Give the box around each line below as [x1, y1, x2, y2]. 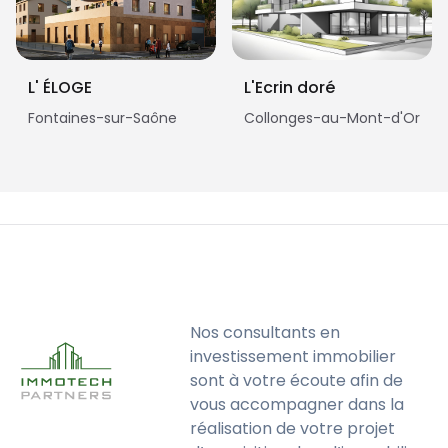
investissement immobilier [190, 345, 397, 368]
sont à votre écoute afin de [190, 369, 404, 392]
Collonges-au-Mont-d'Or [244, 108, 420, 128]
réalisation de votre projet [190, 417, 396, 440]
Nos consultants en [190, 321, 341, 344]
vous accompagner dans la [190, 393, 405, 416]
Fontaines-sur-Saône [28, 108, 177, 128]
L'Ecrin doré [244, 76, 335, 99]
